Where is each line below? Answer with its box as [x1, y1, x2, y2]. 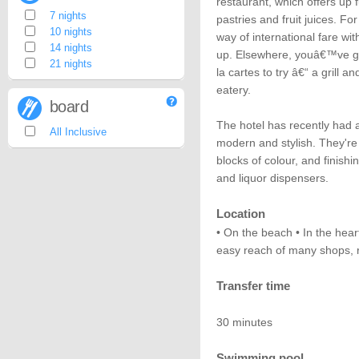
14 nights [50, 42, 92, 54]
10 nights [50, 26, 92, 38]
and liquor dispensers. [216, 171, 329, 184]
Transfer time [216, 279, 290, 292]
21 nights [50, 58, 92, 70]
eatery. [216, 83, 251, 96]
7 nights [50, 10, 87, 22]
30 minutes [216, 316, 272, 329]
